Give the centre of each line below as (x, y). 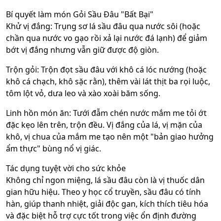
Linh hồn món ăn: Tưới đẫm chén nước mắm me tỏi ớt (106, 113)
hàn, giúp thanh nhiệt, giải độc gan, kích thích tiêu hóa (107, 203)
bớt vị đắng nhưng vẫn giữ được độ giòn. (82, 50)
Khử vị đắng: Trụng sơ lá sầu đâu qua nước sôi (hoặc (103, 26)
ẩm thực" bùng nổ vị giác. (54, 148)
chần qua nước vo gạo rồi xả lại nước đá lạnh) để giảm (107, 38)
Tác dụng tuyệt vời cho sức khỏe (66, 168)
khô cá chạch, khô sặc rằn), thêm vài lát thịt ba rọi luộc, (108, 81)
